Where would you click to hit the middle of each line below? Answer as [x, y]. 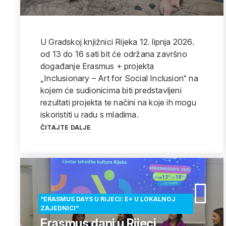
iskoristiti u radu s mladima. [90, 115]
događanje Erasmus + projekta [97, 66]
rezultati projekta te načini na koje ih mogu [118, 102]
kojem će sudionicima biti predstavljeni [111, 90]
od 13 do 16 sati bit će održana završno [114, 54]
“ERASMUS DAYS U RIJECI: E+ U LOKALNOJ [108, 199]
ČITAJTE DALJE [66, 127]
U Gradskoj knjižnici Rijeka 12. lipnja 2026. [117, 42]
